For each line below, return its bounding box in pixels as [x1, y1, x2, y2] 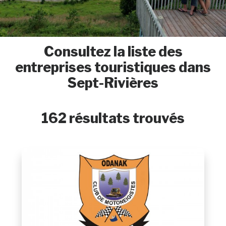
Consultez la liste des [43, 43, 183, 60]
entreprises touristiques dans [15, 59, 211, 76]
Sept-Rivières [68, 74, 158, 91]
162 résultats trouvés [41, 109, 185, 127]
